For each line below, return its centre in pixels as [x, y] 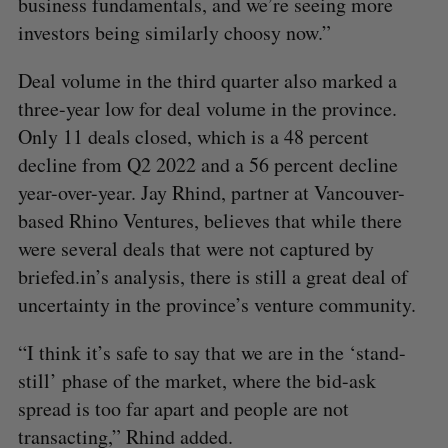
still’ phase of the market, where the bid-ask [196, 380]
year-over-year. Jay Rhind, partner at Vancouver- [211, 192]
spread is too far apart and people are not [183, 408]
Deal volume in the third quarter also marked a [207, 80]
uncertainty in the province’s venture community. [216, 304]
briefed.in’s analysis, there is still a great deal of [212, 276]
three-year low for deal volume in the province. [207, 108]
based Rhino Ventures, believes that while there [209, 220]
